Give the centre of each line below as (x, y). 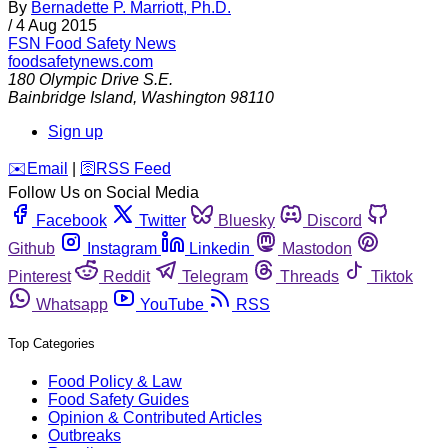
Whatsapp (72, 305)
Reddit (126, 277)
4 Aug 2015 (56, 26)
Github (31, 249)
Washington (183, 98)
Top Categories (51, 344)
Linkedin (219, 249)
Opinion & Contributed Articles (155, 418)
